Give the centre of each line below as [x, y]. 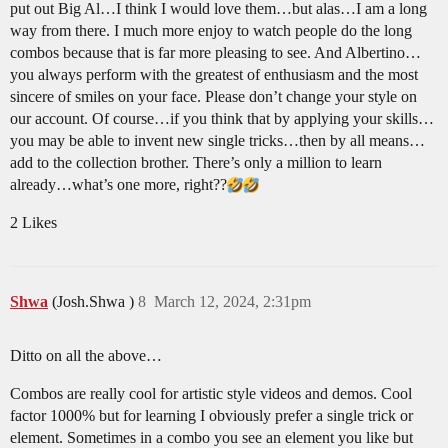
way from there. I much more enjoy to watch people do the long [211, 31]
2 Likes [33, 223]
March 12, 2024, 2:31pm [232, 302]
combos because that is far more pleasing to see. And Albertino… [215, 53]
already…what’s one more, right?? [118, 185]
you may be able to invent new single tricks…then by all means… [217, 141]
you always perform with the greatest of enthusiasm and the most [214, 75]
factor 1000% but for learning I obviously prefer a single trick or [211, 416]
